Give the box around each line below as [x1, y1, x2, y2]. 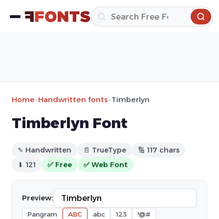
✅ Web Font [84, 160, 128, 169]
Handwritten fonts [38, 95, 108, 104]
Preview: [22, 194, 53, 202]
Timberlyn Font [12, 114, 127, 131]
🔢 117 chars [138, 146, 179, 154]
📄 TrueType [83, 146, 126, 154]
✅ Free [47, 160, 72, 169]
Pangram [27, 210, 57, 218]
